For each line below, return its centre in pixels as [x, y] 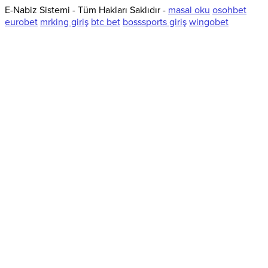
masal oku [189, 10]
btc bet [106, 22]
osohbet [229, 10]
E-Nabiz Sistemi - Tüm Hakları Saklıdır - [86, 10]
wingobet [209, 22]
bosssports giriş [155, 22]
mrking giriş [64, 22]
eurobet [21, 22]
